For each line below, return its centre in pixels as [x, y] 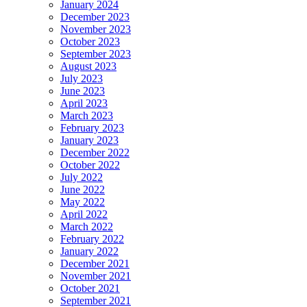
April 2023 [84, 103]
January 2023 [89, 140]
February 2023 [92, 127]
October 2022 [90, 164]
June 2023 [83, 90]
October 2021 [90, 288]
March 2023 [87, 115]
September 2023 [96, 53]
